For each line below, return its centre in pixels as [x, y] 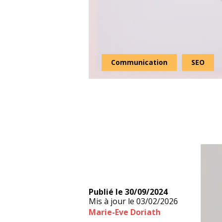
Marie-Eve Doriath [125, 212]
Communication [139, 62]
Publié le [106, 192]
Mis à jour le [112, 201]
